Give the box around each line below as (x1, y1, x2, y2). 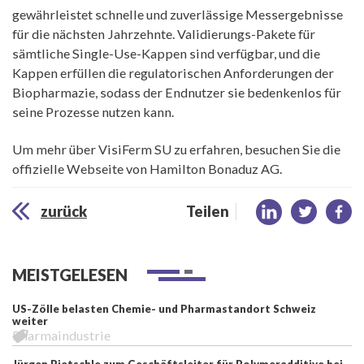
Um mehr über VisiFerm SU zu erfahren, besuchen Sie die (12, 141, 340, 157)
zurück (41, 201, 87, 220)
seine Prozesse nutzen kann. (12, 104, 174, 120)
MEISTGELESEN (12, 264, 128, 284)
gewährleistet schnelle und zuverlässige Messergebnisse (12, 6, 343, 23)
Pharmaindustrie (12, 327, 110, 343)
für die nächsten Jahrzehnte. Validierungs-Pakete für (12, 26, 315, 42)
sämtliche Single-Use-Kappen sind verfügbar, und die (12, 45, 320, 62)
